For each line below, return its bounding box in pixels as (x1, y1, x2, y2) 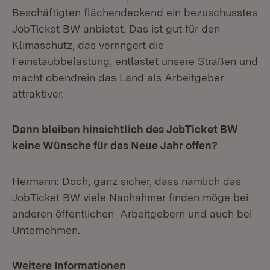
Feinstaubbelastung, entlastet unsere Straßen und (12, 55, 258, 67)
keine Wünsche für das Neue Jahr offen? (12, 139, 218, 152)
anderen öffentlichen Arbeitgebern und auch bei (12, 207, 252, 220)
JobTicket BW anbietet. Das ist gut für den (12, 22, 220, 35)
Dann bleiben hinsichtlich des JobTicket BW (12, 123, 238, 136)
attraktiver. (12, 87, 64, 100)
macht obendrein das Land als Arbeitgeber (12, 71, 224, 84)
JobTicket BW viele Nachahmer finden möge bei (12, 191, 248, 204)
